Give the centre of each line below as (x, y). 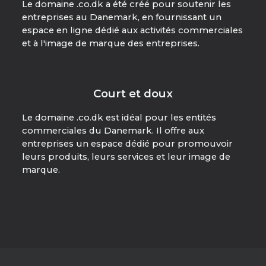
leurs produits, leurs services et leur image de (126, 157)
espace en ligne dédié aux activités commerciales (132, 31)
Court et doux (133, 94)
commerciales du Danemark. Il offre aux (113, 131)
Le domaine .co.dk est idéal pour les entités (119, 118)
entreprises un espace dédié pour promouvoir (127, 144)
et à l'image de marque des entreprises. (110, 44)
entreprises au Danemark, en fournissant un (121, 18)
